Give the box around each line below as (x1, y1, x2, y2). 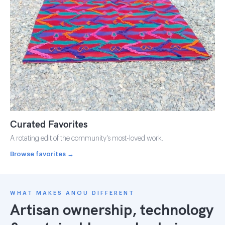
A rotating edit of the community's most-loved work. (10, 135, 163, 142)
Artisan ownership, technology (10, 199, 213, 219)
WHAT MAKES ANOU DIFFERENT (10, 190, 135, 196)
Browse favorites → (10, 150, 74, 157)
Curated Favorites (10, 118, 88, 130)
